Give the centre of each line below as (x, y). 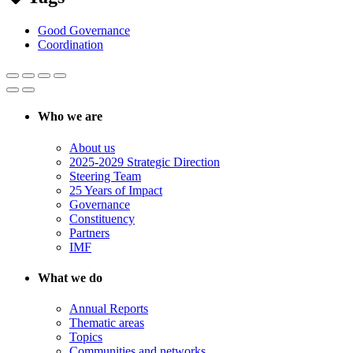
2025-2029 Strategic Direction (145, 162)
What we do (70, 277)
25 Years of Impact (116, 190)
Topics (86, 337)
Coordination (71, 45)
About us (92, 147)
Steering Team (105, 176)
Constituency (102, 218)
